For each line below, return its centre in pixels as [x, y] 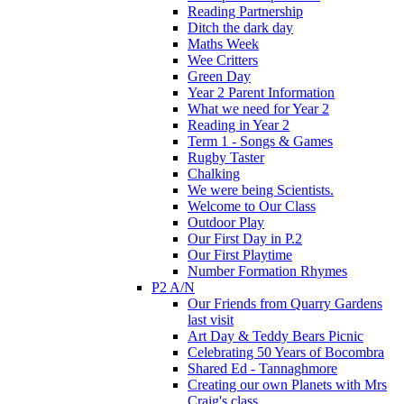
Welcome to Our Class [252, 206]
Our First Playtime [240, 254]
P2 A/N [173, 287]
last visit [211, 319]
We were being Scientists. [261, 189]
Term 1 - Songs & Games [260, 141]
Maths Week [223, 43]
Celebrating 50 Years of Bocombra [286, 352]
